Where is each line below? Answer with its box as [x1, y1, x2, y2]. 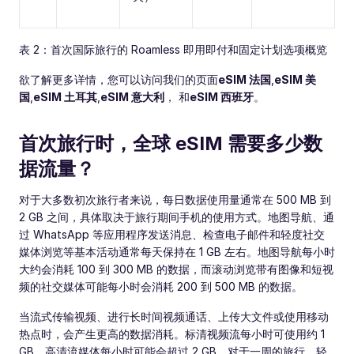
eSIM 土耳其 [33, 90, 97, 104]
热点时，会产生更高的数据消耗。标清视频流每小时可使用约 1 [19, 327, 325, 341]
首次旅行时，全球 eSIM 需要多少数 [19, 132, 322, 155]
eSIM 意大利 [100, 90, 164, 104]
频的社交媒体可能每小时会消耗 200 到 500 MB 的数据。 [19, 280, 303, 293]
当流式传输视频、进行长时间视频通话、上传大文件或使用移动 [19, 310, 329, 323]
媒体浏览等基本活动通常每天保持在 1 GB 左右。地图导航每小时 [19, 245, 335, 258]
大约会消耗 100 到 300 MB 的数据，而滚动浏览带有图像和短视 [19, 262, 333, 276]
